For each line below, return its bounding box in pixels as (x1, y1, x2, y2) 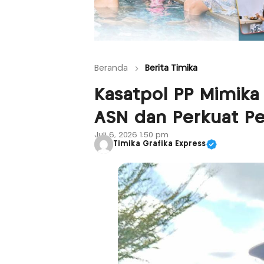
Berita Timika (145, 64, 197, 72)
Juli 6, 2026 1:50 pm (94, 131, 169, 139)
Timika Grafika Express (113, 140, 206, 148)
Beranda (94, 64, 128, 72)
